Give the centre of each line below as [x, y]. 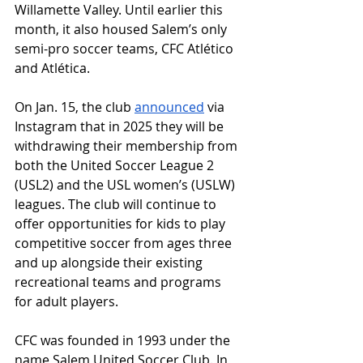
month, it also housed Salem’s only [122, 30]
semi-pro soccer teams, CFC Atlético [126, 49]
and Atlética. [52, 68]
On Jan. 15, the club [75, 107]
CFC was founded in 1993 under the [124, 341]
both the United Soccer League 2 [116, 166]
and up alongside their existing [110, 263]
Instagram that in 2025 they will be [121, 127]
